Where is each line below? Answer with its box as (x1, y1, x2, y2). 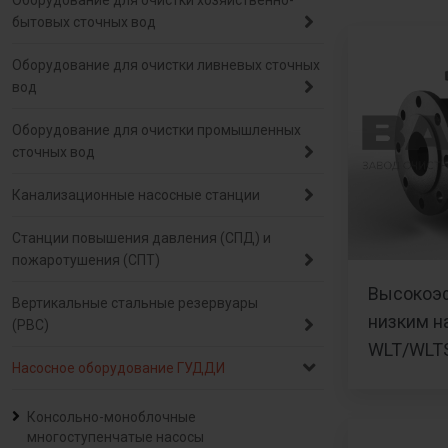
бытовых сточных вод (12, 14, 156, 30)
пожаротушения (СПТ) (12, 252, 160, 268)
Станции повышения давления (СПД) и (12, 230, 271, 246)
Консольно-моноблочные (27, 409, 196, 425)
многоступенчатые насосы (27, 429, 204, 445)
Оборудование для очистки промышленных (12, 122, 301, 138)
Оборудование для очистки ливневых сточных (12, 57, 320, 73)
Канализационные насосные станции (12, 187, 260, 203)
